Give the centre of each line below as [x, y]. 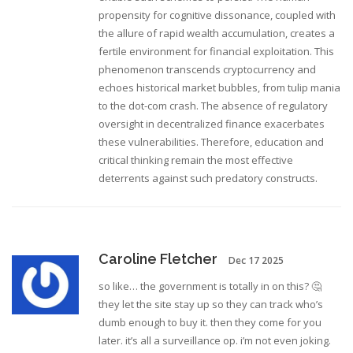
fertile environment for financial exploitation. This [216, 52]
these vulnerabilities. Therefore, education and [211, 142]
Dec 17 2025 [256, 261]
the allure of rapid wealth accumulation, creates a [217, 33]
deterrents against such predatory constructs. [208, 178]
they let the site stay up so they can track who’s [211, 305]
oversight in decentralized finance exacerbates [212, 124]
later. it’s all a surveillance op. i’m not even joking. [215, 341]
